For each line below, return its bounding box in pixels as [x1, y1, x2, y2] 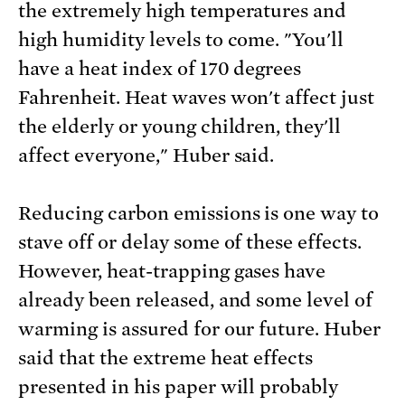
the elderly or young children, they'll [18, 116, 342, 138]
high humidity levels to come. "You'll [18, 29, 344, 52]
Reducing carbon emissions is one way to [18, 202, 380, 225]
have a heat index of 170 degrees [18, 58, 302, 80]
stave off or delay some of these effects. [18, 231, 363, 254]
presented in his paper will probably [18, 376, 339, 399]
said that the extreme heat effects [18, 347, 314, 370]
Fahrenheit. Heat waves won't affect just [18, 87, 375, 109]
